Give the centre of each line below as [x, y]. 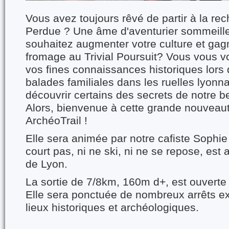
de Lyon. [47, 164]
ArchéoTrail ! [56, 120]
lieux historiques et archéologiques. [112, 207]
